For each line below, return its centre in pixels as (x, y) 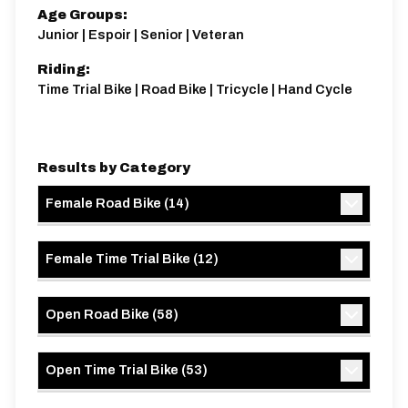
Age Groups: (82, 15)
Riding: (64, 69)
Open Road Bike (97, 314)
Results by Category (114, 168)
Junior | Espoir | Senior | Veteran (141, 35)
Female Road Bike (103, 203)
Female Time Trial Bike (118, 259)
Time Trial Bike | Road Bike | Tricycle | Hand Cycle (195, 89)
